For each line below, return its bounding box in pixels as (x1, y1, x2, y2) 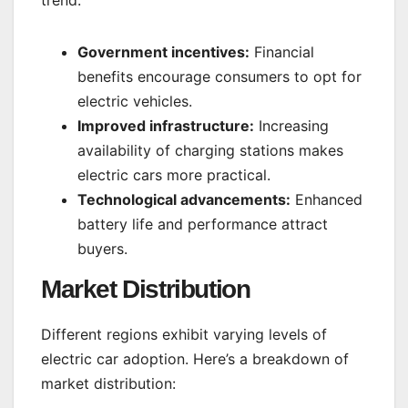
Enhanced (291, 189, 362, 209)
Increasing (254, 116, 329, 135)
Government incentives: (77, 42, 250, 61)
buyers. (77, 239, 127, 258)
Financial (250, 42, 314, 61)
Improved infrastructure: (77, 116, 254, 135)
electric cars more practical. (77, 165, 270, 184)
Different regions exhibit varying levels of (41, 324, 327, 343)
